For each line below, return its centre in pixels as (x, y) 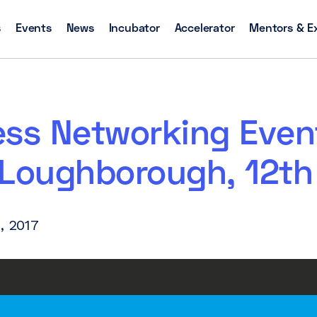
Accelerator (204, 27)
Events (34, 27)
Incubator (134, 27)
